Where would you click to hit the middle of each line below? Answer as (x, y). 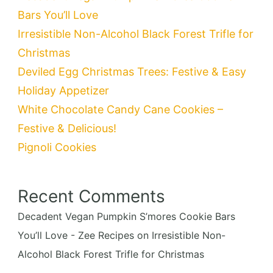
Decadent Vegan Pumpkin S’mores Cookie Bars (126, 216)
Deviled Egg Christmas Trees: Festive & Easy (132, 71)
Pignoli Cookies (57, 147)
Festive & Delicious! (67, 128)
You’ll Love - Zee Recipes (76, 235)
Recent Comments (91, 196)
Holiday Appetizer (63, 90)
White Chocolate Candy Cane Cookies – (120, 109)
